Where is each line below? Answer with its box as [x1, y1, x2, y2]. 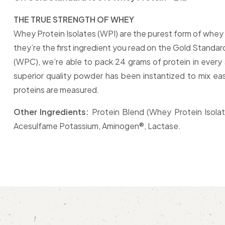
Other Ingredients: [14, 106, 89, 118]
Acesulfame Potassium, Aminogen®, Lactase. [14, 121, 181, 132]
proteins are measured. [14, 84, 99, 95]
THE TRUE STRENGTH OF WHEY [14, 14, 134, 25]
